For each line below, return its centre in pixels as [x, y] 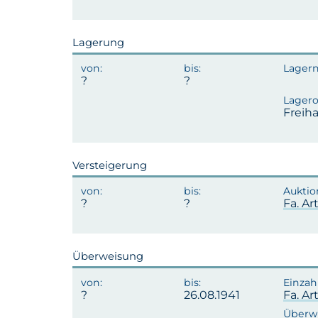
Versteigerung [110, 165]
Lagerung [98, 42]
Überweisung [108, 257]
